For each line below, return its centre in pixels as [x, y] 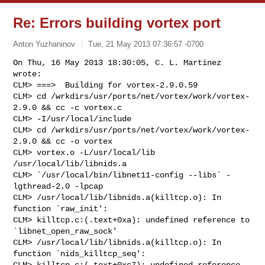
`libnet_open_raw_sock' [65, 231]
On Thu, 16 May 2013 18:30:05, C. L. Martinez [117, 62]
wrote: [28, 74]
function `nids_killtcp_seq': [80, 253]
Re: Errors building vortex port [117, 23]
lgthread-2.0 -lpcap [58, 186]
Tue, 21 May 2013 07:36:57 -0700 [146, 44]
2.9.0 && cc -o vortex [63, 141]
